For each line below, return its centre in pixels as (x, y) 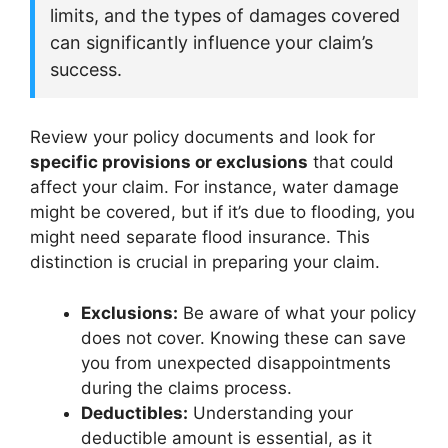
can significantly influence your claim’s (211, 42)
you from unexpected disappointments (236, 362)
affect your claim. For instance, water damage (214, 187)
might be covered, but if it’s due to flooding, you (222, 212)
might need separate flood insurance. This (200, 237)
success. (86, 69)
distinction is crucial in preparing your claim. (205, 262)
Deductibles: (134, 412)
